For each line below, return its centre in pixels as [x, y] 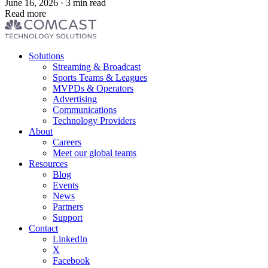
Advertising [75, 99]
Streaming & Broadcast [97, 66]
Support [68, 217]
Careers [67, 142]
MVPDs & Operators [93, 88]
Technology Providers [94, 120]
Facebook [71, 260]
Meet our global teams [95, 153]
